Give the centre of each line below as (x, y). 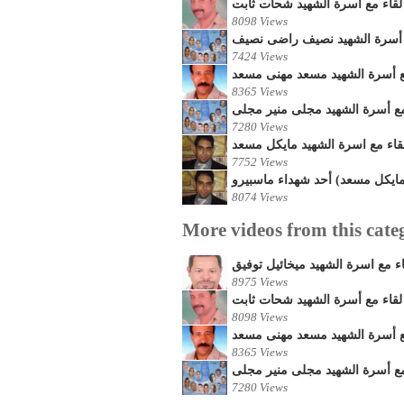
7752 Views (260, 162)
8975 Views (260, 282)
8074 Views (260, 197)
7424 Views (260, 57)
